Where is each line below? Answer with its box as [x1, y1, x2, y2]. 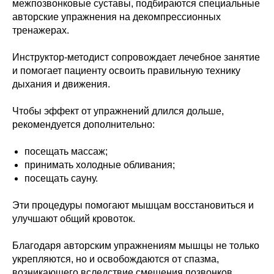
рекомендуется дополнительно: [12, 119, 155, 130]
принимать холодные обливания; [24, 160, 175, 171]
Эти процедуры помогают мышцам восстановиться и [12, 200, 254, 211]
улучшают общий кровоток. [12, 213, 135, 224]
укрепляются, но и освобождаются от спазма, [12, 254, 219, 265]
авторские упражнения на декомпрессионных [12, 12, 221, 23]
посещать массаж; [24, 146, 108, 157]
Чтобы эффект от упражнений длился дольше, [12, 106, 224, 117]
